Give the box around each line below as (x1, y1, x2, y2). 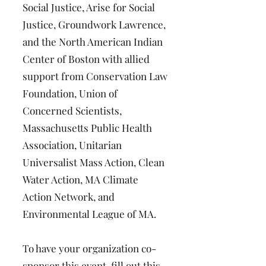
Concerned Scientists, (23, 104, 122, 117)
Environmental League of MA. (23, 207, 156, 220)
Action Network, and (23, 190, 115, 203)
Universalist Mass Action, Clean (23, 156, 164, 169)
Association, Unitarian (23, 138, 122, 151)
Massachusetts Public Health (23, 121, 152, 134)
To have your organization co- (23, 242, 156, 255)
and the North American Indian (23, 35, 163, 48)
